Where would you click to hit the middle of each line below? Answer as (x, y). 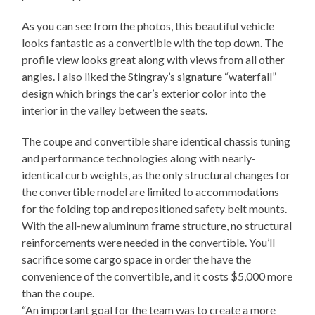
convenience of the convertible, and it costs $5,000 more (157, 276)
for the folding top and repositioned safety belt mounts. (155, 209)
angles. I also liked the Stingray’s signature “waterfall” (149, 77)
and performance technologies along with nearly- (139, 158)
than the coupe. (58, 293)
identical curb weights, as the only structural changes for (156, 175)
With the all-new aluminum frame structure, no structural (157, 226)
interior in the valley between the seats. (115, 110)
